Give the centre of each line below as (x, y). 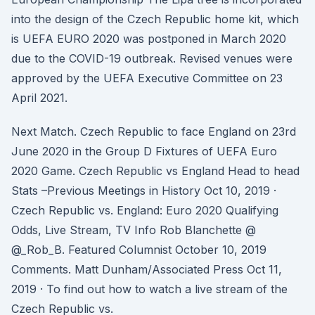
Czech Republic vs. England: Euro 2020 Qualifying (145, 210)
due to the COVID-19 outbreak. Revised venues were (152, 58)
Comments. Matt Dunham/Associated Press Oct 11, (147, 269)
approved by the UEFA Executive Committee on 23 (147, 78)
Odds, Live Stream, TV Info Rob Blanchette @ (134, 230)
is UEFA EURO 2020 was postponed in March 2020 (149, 39)
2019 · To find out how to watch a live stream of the (149, 289)
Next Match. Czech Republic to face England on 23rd (154, 131)
